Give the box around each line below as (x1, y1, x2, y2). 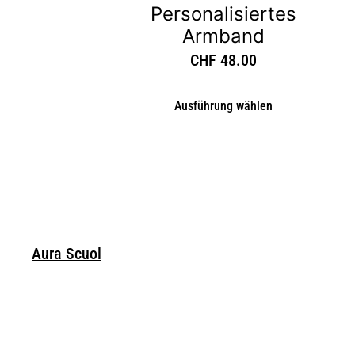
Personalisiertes (151, 2, 297, 26)
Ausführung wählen (174, 97, 273, 113)
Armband (182, 25, 265, 48)
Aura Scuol (32, 243, 101, 263)
